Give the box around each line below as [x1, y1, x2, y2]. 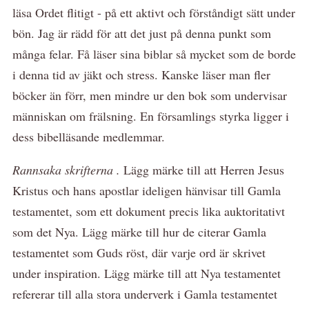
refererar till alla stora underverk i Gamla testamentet [12, 285, 277, 302]
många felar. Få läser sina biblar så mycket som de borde [12, 45, 296, 62]
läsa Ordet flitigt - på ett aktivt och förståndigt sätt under [12, 3, 295, 21]
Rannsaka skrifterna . [12, 161, 123, 178]
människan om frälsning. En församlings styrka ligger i [12, 107, 289, 124]
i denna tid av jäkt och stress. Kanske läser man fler [12, 66, 270, 83]
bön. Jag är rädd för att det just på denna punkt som [12, 24, 271, 41]
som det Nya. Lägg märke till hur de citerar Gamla [12, 223, 266, 240]
